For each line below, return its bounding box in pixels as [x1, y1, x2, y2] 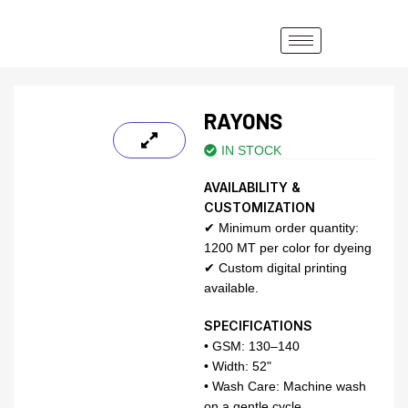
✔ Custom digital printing [204, 260, 347, 275]
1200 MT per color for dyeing [204, 240, 372, 255]
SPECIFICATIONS [204, 318, 312, 333]
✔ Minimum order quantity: [204, 220, 359, 235]
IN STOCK [221, 143, 281, 158]
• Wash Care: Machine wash [204, 379, 366, 393]
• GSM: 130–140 [204, 339, 300, 353]
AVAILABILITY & [204, 179, 301, 195]
